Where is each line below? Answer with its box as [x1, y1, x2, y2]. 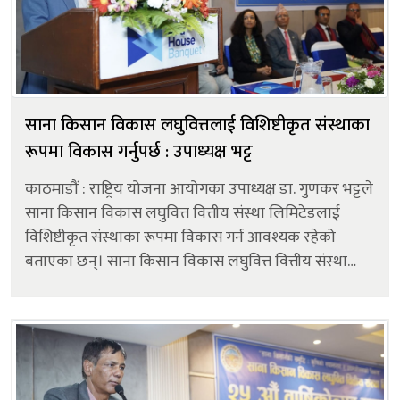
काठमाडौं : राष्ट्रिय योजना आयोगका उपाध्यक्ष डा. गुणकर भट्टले [25, 175, 373, 203]
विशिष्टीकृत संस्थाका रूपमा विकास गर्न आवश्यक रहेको [25, 223, 336, 251]
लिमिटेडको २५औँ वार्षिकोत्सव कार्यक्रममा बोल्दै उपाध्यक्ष [25, 271, 348, 299]
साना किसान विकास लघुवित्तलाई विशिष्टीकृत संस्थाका [25, 109, 370, 140]
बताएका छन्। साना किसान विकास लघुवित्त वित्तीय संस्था [25, 247, 107, 275]
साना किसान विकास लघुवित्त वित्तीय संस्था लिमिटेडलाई [25, 199, 340, 227]
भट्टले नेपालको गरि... [25, 296, 142, 323]
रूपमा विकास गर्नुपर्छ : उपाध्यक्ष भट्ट [25, 136, 253, 167]
